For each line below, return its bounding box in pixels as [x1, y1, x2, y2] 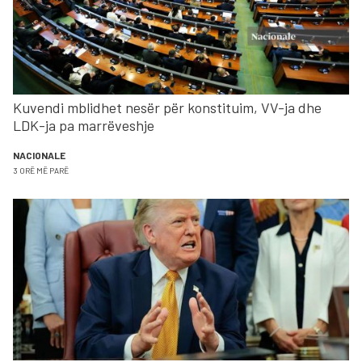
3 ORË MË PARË [13, 165, 69, 175]
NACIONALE [13, 149, 65, 161]
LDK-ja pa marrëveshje [13, 116, 154, 134]
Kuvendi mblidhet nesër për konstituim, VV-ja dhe [13, 98, 322, 116]
